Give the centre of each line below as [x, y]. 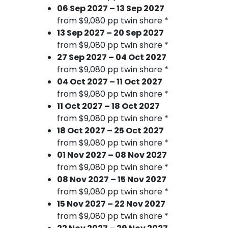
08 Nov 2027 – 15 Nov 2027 [112, 179]
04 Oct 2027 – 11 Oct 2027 [110, 81]
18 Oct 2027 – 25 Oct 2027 [110, 130]
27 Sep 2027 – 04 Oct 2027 [112, 57]
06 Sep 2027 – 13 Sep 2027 [111, 8]
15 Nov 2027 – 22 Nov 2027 [111, 204]
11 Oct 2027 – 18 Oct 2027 [108, 106]
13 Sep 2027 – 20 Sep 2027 [110, 33]
